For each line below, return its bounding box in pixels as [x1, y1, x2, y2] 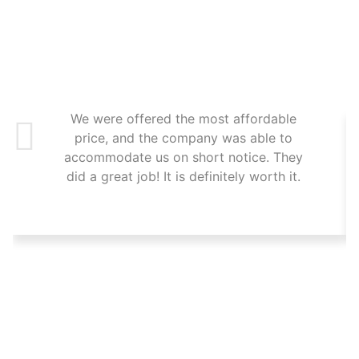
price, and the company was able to [75, 130, 292, 147]
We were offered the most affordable [71, 111, 296, 127]
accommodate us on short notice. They [64, 149, 303, 166]
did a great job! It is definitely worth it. [67, 168, 301, 185]
